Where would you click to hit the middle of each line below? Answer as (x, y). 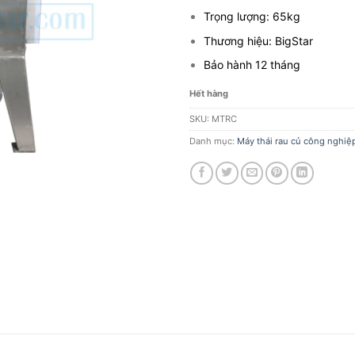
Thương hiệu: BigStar (259, 40)
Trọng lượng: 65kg (252, 17)
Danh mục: (213, 141)
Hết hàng (209, 94)
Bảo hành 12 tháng (252, 64)
